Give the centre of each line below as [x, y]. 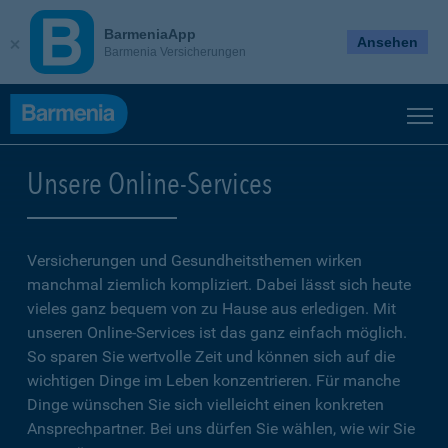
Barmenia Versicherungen [175, 51]
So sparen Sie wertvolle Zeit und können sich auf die [211, 356]
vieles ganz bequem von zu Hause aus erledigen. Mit [211, 308]
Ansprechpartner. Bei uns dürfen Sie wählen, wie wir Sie [221, 428]
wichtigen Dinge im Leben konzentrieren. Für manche [213, 380]
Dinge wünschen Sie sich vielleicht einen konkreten [205, 404]
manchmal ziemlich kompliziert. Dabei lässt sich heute [219, 284]
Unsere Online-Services [149, 183]
